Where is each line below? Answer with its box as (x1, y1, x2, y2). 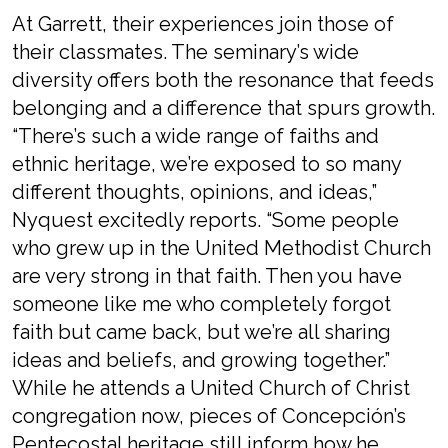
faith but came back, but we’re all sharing (12, 320, 391, 344)
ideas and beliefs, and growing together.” (12, 348, 390, 372)
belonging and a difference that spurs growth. (12, 96, 435, 120)
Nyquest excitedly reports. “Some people (12, 208, 399, 232)
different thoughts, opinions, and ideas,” (12, 180, 377, 204)
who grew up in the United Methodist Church (12, 236, 431, 260)
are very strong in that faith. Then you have (12, 264, 402, 288)
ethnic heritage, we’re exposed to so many (12, 152, 401, 176)
